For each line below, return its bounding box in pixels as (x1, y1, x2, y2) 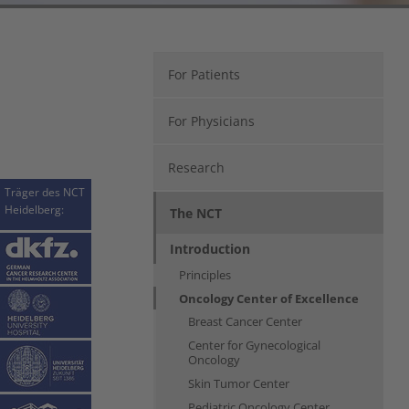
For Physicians (168, 111, 255, 130)
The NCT (170, 204, 222, 222)
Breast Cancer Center (188, 312, 302, 330)
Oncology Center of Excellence (179, 289, 359, 307)
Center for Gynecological (188, 336, 320, 353)
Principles (179, 266, 231, 283)
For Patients (168, 65, 240, 83)
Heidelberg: (5, 201, 64, 217)
